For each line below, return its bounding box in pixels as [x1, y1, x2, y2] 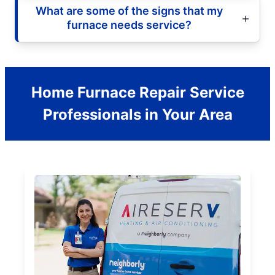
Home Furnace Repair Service [31, 83, 244, 101]
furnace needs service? [66, 18, 192, 31]
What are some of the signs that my [35, 4, 223, 17]
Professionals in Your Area [42, 105, 233, 123]
